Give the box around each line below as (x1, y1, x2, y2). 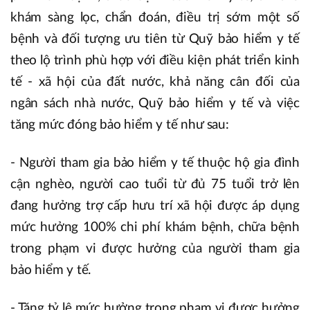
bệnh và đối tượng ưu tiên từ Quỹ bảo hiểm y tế (10, 32, 300, 46)
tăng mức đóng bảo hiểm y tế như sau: (10, 118, 229, 131)
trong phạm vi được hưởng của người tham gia (10, 241, 300, 255)
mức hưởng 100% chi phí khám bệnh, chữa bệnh (10, 220, 300, 234)
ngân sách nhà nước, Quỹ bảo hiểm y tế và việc (10, 96, 300, 110)
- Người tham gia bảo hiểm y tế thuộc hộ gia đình (10, 156, 300, 170)
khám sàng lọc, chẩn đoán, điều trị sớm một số (10, 10, 300, 24)
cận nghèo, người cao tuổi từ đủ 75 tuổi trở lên (10, 177, 300, 191)
